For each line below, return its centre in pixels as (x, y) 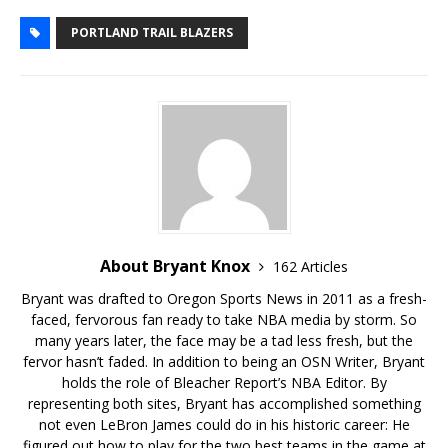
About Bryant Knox (177, 266)
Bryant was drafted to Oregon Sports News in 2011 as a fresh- (224, 299)
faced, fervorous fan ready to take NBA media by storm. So (224, 320)
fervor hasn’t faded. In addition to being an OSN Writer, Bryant (224, 362)
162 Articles (310, 267)
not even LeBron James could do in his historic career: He (224, 425)
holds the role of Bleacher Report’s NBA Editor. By (224, 383)
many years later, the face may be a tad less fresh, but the (224, 341)
